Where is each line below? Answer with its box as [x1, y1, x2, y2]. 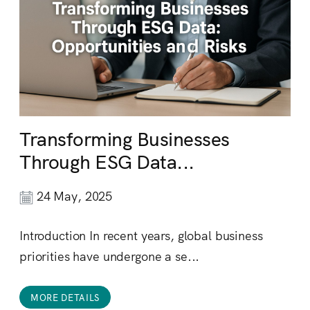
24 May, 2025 [33, 187, 113, 205]
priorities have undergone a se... [19, 247, 200, 265]
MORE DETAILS [30, 291, 100, 304]
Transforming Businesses [19, 123, 230, 152]
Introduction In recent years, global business [19, 226, 263, 244]
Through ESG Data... [19, 146, 194, 174]
